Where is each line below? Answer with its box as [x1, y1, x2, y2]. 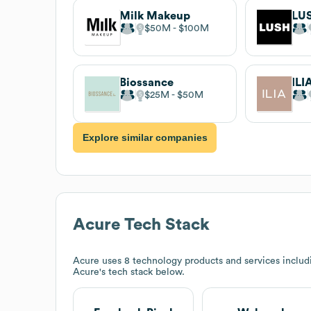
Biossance [119, 76, 174, 88]
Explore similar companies [82, 132, 208, 144]
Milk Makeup [119, 10, 190, 22]
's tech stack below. [99, 267, 185, 277]
